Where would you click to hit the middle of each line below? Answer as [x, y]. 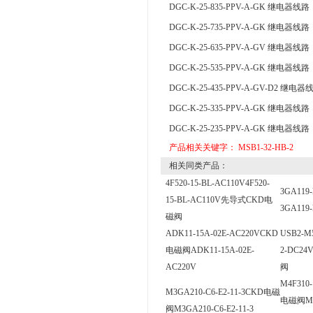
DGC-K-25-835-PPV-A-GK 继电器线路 [239, 7]
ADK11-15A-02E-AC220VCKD [222, 233]
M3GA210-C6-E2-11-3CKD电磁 [223, 292]
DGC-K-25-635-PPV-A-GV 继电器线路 [239, 48]
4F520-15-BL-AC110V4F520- [218, 183]
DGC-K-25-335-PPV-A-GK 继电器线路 [239, 108]
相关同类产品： [194, 166]
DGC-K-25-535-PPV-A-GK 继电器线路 [239, 68]
